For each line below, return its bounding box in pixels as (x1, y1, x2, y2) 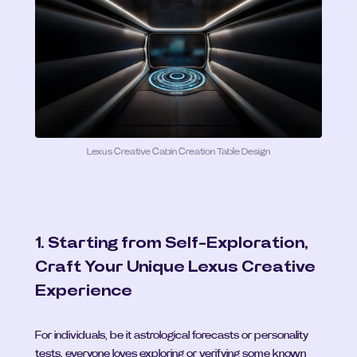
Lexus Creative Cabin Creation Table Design (87, 146, 270, 156)
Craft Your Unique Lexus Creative (35, 256, 316, 277)
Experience (35, 280, 132, 300)
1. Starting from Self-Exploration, (35, 232, 308, 253)
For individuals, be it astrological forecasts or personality (35, 329, 308, 341)
